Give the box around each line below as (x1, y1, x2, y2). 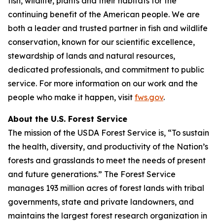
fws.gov (135, 92, 163, 102)
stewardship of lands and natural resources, (8, 51, 175, 61)
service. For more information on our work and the (8, 78, 198, 88)
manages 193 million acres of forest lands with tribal (8, 183, 204, 193)
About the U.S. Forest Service (8, 114, 127, 124)
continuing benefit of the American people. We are (8, 9, 200, 19)
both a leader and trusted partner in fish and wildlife (8, 23, 208, 33)
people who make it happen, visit (8, 92, 135, 102)
